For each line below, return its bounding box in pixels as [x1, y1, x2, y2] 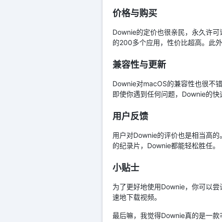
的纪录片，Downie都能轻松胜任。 [112, 141, 220, 150]
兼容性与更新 [112, 59, 166, 70]
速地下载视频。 [112, 192, 161, 201]
